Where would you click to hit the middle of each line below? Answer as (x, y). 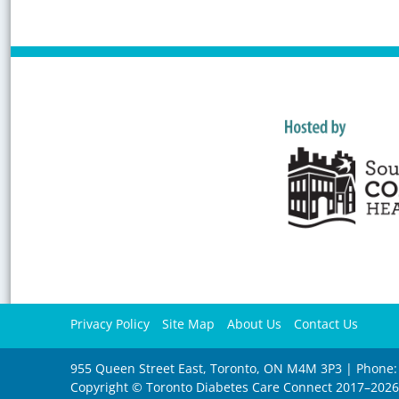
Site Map (189, 323)
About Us (255, 323)
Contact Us (326, 323)
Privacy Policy (110, 323)
